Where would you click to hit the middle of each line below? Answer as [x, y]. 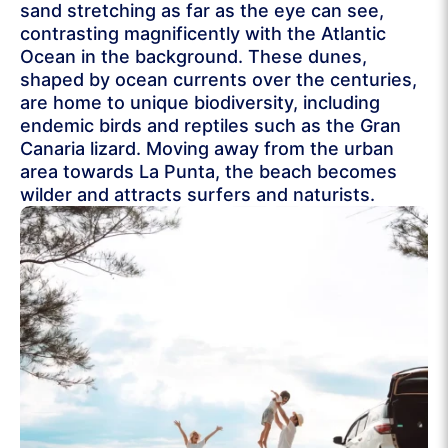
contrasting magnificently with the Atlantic [203, 34]
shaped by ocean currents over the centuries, [218, 80]
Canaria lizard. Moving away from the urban [207, 149]
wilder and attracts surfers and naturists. [197, 195]
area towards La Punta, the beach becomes [208, 172]
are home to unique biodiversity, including [200, 103]
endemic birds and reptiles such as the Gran [210, 126]
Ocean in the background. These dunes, [193, 57]
